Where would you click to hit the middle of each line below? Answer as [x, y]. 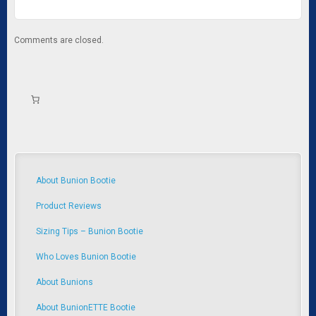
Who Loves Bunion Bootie [86, 256]
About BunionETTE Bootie [86, 307]
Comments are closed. [59, 40]
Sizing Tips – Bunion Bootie [90, 231]
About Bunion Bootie [76, 180]
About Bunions [65, 282]
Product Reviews [69, 206]
